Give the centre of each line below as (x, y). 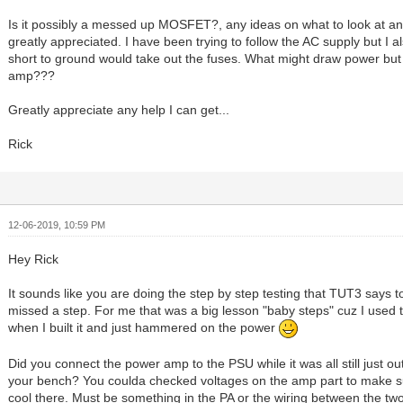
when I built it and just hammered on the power (144, 328)
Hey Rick (34, 260)
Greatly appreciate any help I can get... (119, 110)
